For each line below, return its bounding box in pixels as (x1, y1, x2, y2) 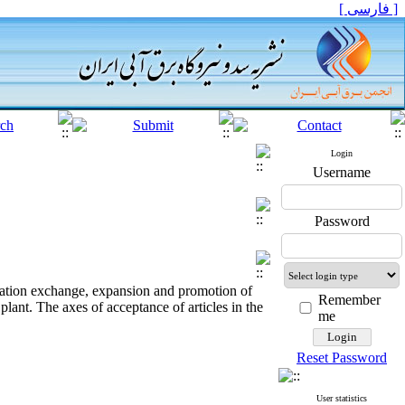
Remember (318, 292, 381, 307)
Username (313, 165, 371, 180)
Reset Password (297, 350, 387, 365)
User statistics (316, 393, 367, 403)
